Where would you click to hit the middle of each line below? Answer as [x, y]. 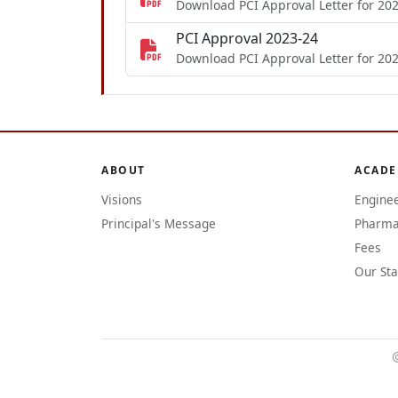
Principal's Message [159, 223]
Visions [122, 199]
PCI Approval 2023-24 [247, 38]
